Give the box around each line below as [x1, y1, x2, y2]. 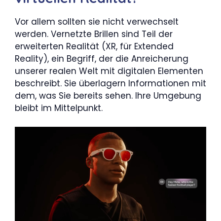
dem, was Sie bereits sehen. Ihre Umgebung [15, 89, 201, 102]
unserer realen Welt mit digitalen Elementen [15, 65, 203, 77]
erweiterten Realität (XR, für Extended [15, 40, 174, 52]
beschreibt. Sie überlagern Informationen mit [15, 77, 206, 89]
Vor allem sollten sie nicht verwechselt [15, 15, 179, 28]
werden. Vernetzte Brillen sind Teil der [15, 28, 173, 40]
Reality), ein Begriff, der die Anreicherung [15, 52, 188, 65]
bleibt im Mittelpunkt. [15, 102, 103, 114]
